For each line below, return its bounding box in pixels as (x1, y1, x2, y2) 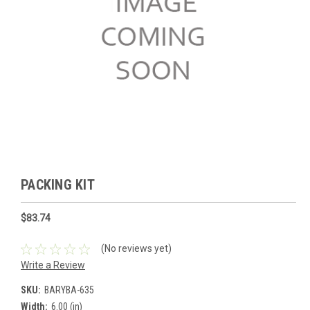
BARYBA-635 (44, 284, 94, 295)
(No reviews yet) (100, 243, 172, 255)
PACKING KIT (21, 176, 95, 193)
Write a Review (21, 259, 85, 271)
